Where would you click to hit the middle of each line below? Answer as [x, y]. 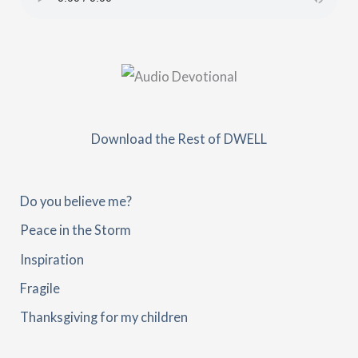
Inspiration [52, 259]
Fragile [40, 288]
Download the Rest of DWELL [179, 139]
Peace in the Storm [76, 230]
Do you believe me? [76, 201]
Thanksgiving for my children [104, 316]
